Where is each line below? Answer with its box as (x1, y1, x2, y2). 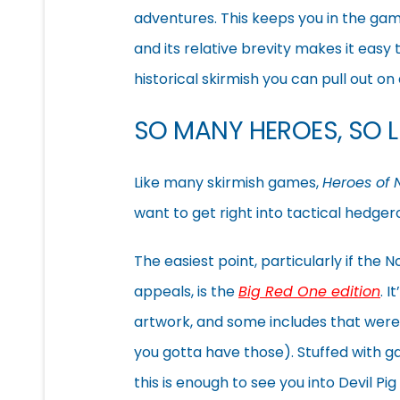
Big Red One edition (238, 280, 380, 302)
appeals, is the (134, 280, 238, 302)
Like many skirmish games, (134, 171, 322, 193)
